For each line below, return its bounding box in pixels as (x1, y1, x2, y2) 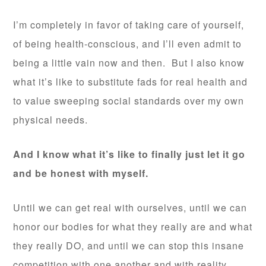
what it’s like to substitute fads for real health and (13, 75, 248, 89)
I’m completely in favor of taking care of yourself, (13, 18, 245, 32)
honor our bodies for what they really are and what (13, 220, 253, 234)
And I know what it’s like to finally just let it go (13, 147, 246, 161)
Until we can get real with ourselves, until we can (13, 201, 248, 215)
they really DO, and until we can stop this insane (13, 239, 245, 253)
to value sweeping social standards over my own (13, 94, 245, 108)
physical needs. (13, 113, 88, 127)
